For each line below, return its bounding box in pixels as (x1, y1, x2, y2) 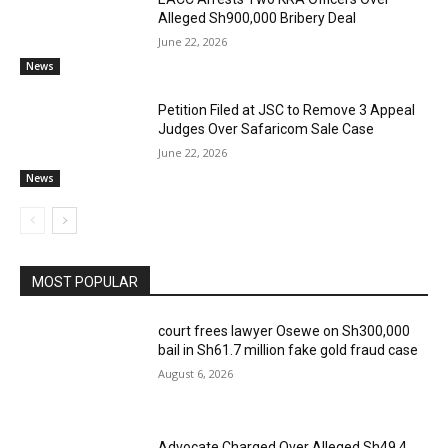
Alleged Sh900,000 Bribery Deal (158, 9, 357, 26)
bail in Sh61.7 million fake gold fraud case (158, 342, 419, 359)
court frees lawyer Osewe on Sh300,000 (158, 323, 411, 340)
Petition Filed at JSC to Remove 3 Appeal (158, 102, 416, 119)
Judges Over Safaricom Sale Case (158, 121, 375, 138)
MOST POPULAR (32, 274, 138, 291)
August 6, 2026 (158, 366, 234, 382)
